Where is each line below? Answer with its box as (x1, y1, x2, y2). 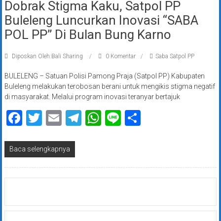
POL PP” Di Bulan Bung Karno (4, 27, 171, 42)
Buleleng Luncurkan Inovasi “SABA (4, 13, 198, 28)
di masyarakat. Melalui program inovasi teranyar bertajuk (4, 93, 180, 101)
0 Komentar (104, 53, 136, 60)
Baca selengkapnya (9, 145, 70, 153)
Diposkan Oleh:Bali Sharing (10, 53, 84, 60)
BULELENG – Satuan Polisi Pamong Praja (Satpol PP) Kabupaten (4, 72, 205, 80)
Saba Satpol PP (155, 53, 194, 60)
